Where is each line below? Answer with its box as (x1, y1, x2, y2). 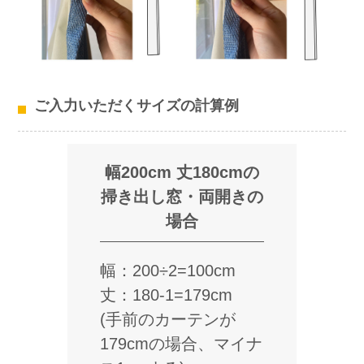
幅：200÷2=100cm (99, 262, 236, 280)
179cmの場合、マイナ (99, 335, 262, 353)
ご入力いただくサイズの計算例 (34, 97, 240, 115)
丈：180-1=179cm (99, 286, 232, 305)
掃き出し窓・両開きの (101, 188, 263, 206)
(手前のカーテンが (99, 310, 236, 329)
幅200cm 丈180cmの (105, 163, 259, 182)
